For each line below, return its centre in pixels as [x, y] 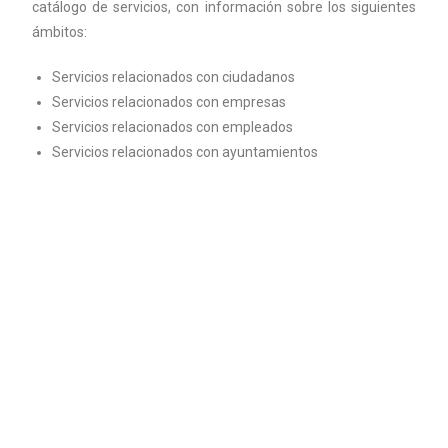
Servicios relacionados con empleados [173, 127]
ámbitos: [60, 32]
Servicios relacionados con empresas [169, 102]
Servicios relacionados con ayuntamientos [185, 152]
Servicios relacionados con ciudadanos [174, 77]
